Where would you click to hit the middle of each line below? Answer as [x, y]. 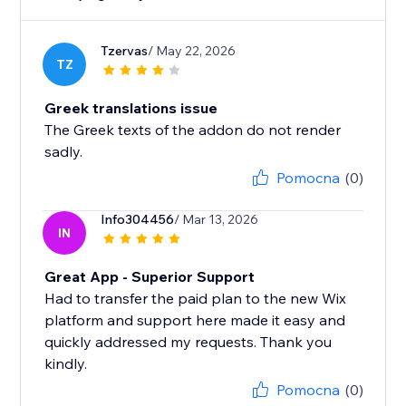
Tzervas [125, 51]
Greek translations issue [131, 108]
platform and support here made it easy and [195, 320]
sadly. [64, 152]
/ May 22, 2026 [192, 51]
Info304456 [138, 220]
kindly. [66, 364]
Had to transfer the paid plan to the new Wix [196, 299]
